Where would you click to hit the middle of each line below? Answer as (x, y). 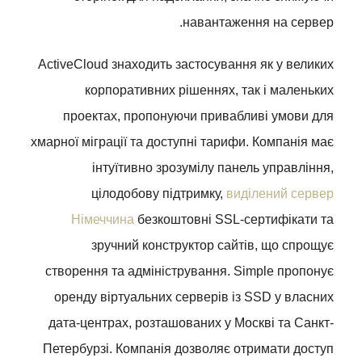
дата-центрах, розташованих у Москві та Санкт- (191, 323)
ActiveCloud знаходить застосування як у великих (186, 64)
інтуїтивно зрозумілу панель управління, (213, 168)
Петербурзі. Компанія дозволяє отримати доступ (188, 349)
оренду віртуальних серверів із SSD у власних (194, 297)
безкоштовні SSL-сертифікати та (234, 219)
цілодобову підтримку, (159, 194)
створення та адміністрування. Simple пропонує (189, 271)
